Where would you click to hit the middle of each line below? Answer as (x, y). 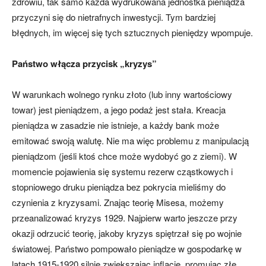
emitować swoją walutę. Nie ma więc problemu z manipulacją (130, 141)
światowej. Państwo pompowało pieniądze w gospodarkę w (127, 249)
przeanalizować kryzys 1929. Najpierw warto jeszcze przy (125, 218)
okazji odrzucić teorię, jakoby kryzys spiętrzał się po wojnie (127, 233)
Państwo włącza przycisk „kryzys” (84, 64)
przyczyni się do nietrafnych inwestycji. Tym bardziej (114, 17)
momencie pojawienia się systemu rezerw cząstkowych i (122, 172)
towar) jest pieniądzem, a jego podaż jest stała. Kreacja (119, 110)
